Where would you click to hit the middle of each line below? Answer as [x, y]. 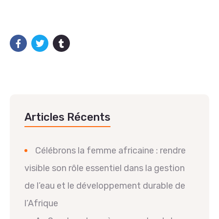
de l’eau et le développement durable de [105, 186]
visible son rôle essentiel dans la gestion [105, 168]
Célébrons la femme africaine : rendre [110, 150]
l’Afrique [41, 203]
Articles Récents [67, 117]
